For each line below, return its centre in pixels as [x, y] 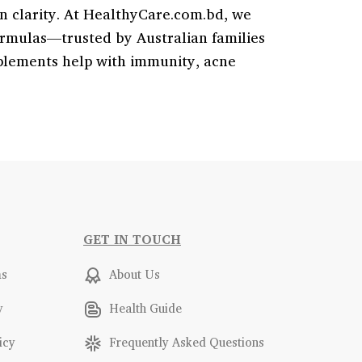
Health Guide [144, 308]
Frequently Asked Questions [185, 342]
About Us [133, 274]
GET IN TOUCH [132, 239]
